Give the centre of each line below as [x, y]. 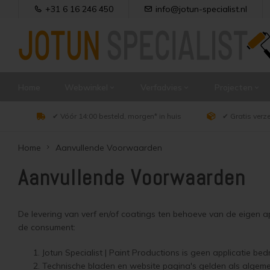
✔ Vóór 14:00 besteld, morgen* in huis [117, 116]
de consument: [47, 227]
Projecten [234, 87]
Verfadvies [161, 87]
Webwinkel [86, 87]
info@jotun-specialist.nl [201, 9]
